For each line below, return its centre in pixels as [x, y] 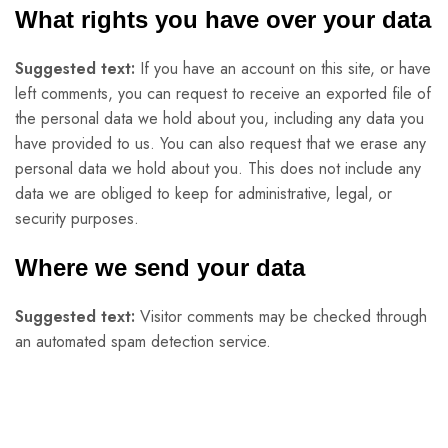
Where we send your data [160, 267]
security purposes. [77, 218]
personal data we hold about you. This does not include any [218, 168]
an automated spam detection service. [143, 341]
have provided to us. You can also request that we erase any [220, 143]
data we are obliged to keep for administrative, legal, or [203, 193]
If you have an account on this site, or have [285, 68]
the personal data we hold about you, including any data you [219, 118]
